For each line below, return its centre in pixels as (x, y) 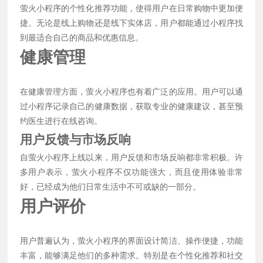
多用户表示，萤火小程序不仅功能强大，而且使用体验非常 (131, 172)
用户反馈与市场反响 (75, 140)
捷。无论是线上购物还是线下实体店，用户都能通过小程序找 (131, 23)
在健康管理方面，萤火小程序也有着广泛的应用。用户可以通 (131, 92)
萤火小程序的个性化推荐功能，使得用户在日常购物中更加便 (131, 9)
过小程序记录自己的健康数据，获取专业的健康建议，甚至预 (131, 107)
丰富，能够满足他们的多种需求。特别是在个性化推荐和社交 (131, 256)
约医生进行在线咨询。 (61, 121)
